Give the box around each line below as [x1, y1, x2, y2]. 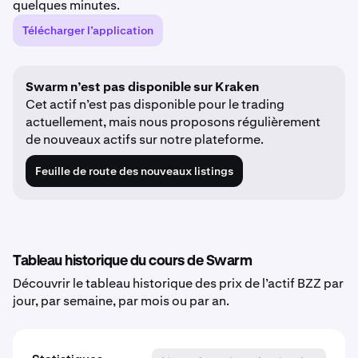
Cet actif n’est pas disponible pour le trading [26, 96, 284, 113]
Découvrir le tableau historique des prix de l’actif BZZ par [13, 275, 344, 292]
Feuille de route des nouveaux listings [35, 164, 233, 178]
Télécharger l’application [22, 23, 153, 38]
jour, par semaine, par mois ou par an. [13, 292, 229, 309]
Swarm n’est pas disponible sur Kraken [26, 78, 259, 95]
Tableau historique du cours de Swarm [13, 254, 252, 268]
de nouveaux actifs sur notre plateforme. [26, 131, 264, 148]
